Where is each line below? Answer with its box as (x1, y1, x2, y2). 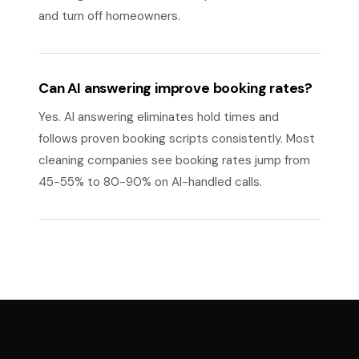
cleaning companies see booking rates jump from (38, 152, 310, 168)
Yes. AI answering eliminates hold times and (38, 109, 279, 125)
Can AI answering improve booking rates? (38, 79, 313, 97)
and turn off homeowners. (38, 8, 180, 24)
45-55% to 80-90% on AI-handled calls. (38, 174, 262, 190)
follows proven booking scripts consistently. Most (38, 131, 315, 147)
